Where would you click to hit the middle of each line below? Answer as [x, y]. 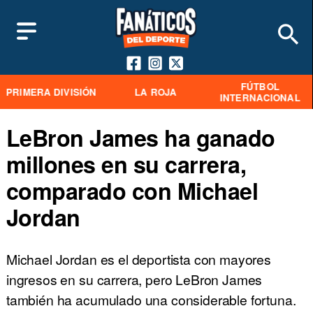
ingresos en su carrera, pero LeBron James [134, 279]
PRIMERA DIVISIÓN [51, 92]
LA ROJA [155, 92]
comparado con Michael [132, 191]
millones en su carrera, [126, 165]
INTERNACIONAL [260, 97]
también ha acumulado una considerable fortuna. [151, 300]
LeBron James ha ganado [140, 138]
